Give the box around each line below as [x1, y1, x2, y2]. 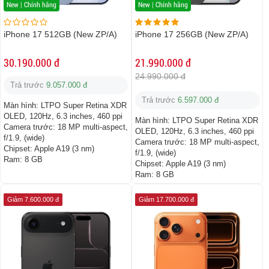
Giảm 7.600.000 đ [7, 196, 59, 204]
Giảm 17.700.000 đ [139, 196, 194, 204]
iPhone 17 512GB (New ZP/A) [4, 29, 117, 40]
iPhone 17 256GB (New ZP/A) [135, 29, 249, 40]
